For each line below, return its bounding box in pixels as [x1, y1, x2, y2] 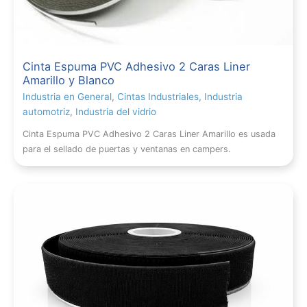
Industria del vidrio [75, 106, 157, 117]
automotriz [23, 106, 71, 117]
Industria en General [23, 90, 112, 102]
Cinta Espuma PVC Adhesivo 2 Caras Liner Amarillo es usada [23, 128, 276, 139]
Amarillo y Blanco [23, 73, 115, 87]
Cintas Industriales [117, 90, 199, 102]
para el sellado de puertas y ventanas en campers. [23, 143, 232, 154]
